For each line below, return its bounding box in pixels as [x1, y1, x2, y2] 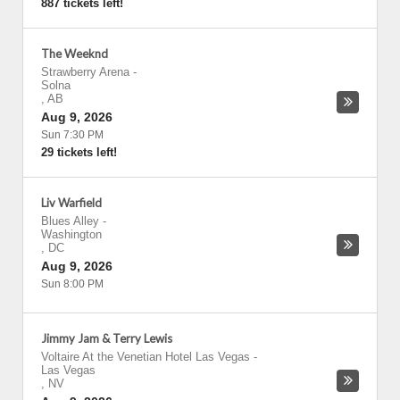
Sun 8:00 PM [41, 278, 104, 290]
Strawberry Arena [41, 65, 129, 79]
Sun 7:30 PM [41, 129, 104, 141]
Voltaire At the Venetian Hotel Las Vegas [41, 350, 250, 363]
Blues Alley [41, 214, 99, 228]
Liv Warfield [41, 196, 102, 210]
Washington [41, 228, 102, 241]
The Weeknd [41, 46, 108, 61]
